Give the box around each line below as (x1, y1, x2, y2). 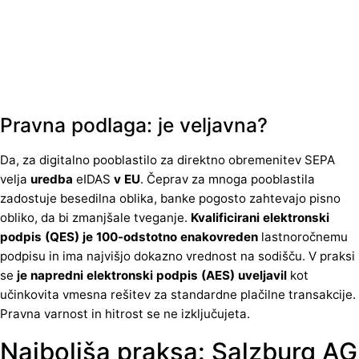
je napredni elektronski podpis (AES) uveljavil (17, 267, 287, 283)
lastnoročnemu (258, 228, 348, 244)
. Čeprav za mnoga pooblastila (140, 171, 315, 187)
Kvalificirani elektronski (191, 209, 329, 225)
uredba (30, 171, 73, 187)
